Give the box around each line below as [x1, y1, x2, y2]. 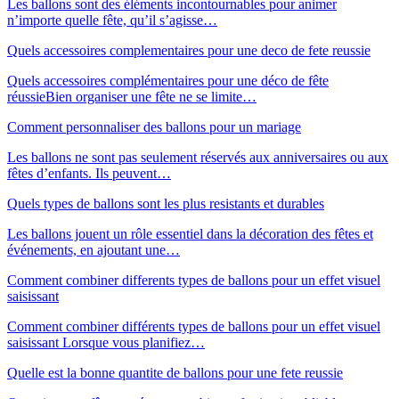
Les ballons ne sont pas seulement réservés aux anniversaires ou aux [7, 149, 388, 165]
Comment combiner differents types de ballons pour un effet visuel [7, 272, 380, 288]
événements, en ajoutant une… [7, 241, 180, 257]
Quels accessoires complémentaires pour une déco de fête [7, 72, 329, 88]
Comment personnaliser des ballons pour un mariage [7, 118, 301, 134]
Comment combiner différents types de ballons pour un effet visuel [7, 318, 380, 334]
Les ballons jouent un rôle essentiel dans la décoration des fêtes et [7, 225, 373, 241]
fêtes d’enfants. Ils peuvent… [7, 165, 171, 181]
